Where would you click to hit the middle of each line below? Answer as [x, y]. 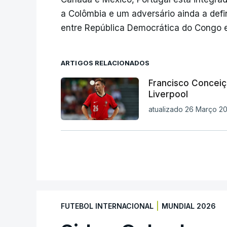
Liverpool [168, 94]
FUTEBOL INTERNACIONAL [107, 206]
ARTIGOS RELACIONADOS [105, 63]
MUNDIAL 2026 [189, 206]
